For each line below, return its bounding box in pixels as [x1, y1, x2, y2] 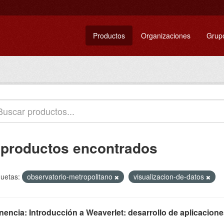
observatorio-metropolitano [27, 171, 114, 181]
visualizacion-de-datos [133, 171, 206, 181]
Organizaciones [141, 30, 190, 40]
